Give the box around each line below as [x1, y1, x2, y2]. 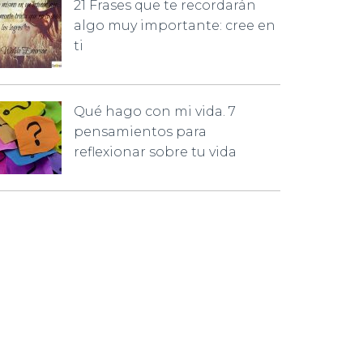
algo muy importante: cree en [74, 18, 275, 33]
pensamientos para [74, 124, 207, 139]
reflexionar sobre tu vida [74, 144, 237, 160]
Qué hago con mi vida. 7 [74, 104, 236, 119]
